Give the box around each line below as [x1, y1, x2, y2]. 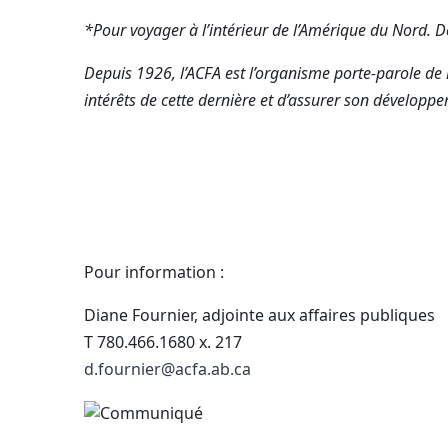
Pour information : [84, 261, 228, 283]
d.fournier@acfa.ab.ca [84, 358, 251, 380]
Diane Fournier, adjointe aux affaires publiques [84, 304, 435, 326]
